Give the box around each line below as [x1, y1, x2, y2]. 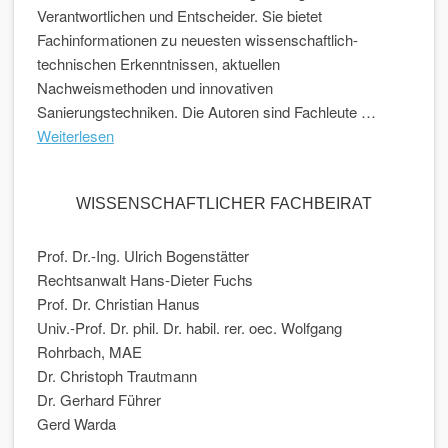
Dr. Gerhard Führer [36, 389, 161, 410]
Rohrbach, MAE [36, 341, 142, 362]
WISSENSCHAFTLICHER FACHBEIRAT [75, 195, 372, 212]
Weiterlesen [36, 125, 114, 146]
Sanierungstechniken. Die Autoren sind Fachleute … [36, 101, 376, 122]
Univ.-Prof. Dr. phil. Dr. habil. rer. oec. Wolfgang [36, 317, 342, 338]
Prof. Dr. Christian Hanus [36, 293, 200, 314]
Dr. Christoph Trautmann [36, 365, 197, 386]
